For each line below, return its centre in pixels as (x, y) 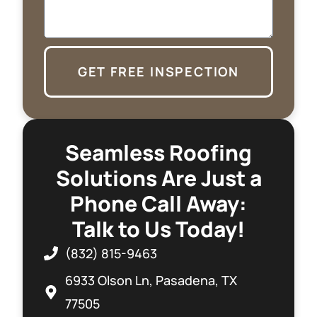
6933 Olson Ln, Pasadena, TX (151, 280)
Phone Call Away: (158, 203)
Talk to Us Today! (158, 229)
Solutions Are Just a (158, 178)
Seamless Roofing (158, 152)
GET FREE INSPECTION (158, 71)
